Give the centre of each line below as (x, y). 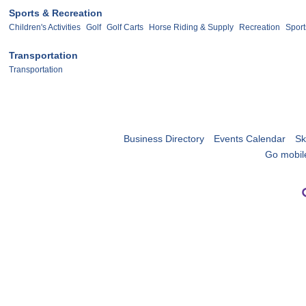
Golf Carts (125, 27)
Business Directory (164, 138)
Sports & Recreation (56, 13)
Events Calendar (249, 138)
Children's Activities (45, 27)
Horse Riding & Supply (191, 27)
